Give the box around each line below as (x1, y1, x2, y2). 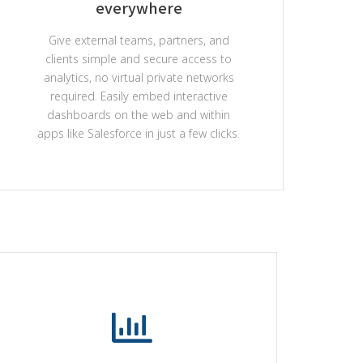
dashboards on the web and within (47, 107, 231, 122)
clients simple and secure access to (45, 51, 233, 66)
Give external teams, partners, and (48, 32, 229, 48)
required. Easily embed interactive (49, 88, 228, 104)
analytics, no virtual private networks (43, 70, 234, 85)
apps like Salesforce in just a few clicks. (37, 126, 241, 141)
